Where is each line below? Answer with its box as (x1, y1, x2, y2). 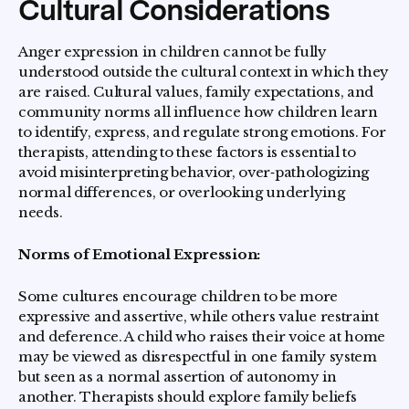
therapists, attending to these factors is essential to (18, 143, 356, 161)
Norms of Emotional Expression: (18, 246, 260, 263)
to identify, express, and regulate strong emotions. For (18, 123, 386, 141)
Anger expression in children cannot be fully (18, 43, 327, 60)
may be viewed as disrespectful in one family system (18, 348, 377, 365)
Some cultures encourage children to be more (18, 288, 339, 305)
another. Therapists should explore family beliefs (18, 388, 357, 405)
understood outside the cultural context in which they (18, 63, 390, 80)
